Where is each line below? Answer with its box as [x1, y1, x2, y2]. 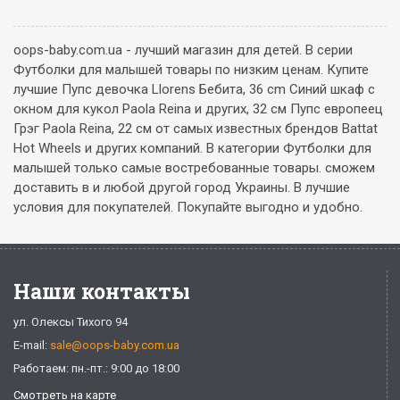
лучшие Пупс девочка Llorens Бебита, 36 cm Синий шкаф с [13, 81, 375, 97]
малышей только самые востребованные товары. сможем [13, 160, 375, 176]
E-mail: [13, 338, 50, 352]
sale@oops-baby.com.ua [50, 338, 179, 352]
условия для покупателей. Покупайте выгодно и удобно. [13, 199, 362, 215]
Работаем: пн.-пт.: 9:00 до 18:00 [13, 362, 179, 375]
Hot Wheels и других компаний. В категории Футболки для [13, 140, 371, 156]
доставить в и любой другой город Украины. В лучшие [13, 179, 350, 196]
